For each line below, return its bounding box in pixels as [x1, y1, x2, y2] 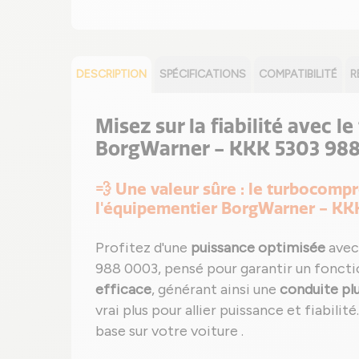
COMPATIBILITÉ [259, 67, 337, 81]
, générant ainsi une [151, 280, 280, 298]
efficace [95, 280, 151, 298]
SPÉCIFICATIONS [159, 67, 246, 81]
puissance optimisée [191, 239, 325, 256]
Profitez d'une [95, 239, 191, 256]
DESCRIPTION [76, 67, 147, 81]
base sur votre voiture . [95, 322, 244, 340]
